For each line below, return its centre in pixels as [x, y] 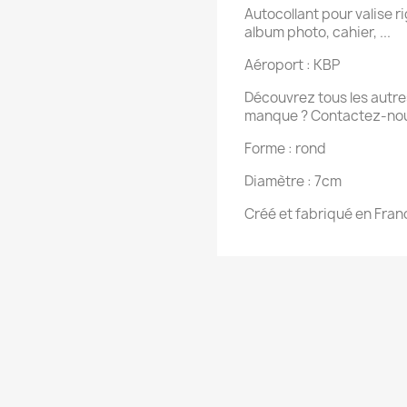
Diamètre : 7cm [293, 181]
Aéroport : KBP [292, 65]
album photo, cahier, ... [318, 32]
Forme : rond [285, 149]
